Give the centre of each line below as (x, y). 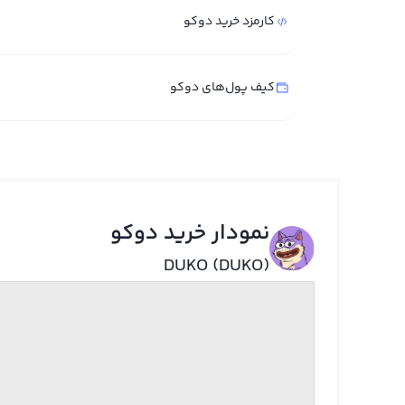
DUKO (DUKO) (216, 266)
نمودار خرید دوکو (189, 234)
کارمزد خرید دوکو (229, 22)
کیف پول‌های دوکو (222, 88)
